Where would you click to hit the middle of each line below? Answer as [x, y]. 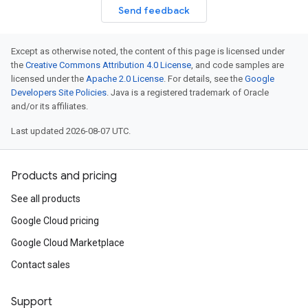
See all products [46, 199]
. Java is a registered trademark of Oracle [188, 92]
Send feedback [154, 10]
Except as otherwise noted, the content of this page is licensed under [148, 51]
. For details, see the [204, 79]
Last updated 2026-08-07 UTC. [71, 131]
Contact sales [41, 265]
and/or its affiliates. [49, 106]
